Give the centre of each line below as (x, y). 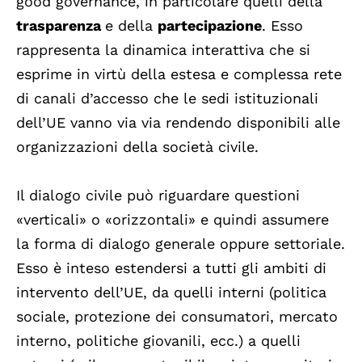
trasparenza (61, 26)
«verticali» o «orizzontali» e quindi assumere (173, 220)
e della (131, 26)
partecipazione (210, 26)
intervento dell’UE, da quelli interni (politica (171, 293)
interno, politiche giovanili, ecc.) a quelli (158, 341)
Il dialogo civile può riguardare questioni (158, 196)
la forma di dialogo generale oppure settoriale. (181, 244)
